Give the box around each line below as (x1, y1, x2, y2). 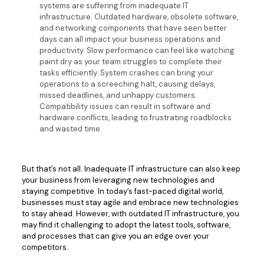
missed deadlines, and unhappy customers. (39, 90, 197, 100)
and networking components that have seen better (39, 23, 227, 33)
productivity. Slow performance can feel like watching (39, 45, 235, 55)
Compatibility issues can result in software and (39, 101, 210, 111)
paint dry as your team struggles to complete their (39, 57, 222, 67)
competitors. (21, 242, 68, 252)
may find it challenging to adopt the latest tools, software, (21, 220, 230, 230)
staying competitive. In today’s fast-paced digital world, (21, 186, 223, 196)
